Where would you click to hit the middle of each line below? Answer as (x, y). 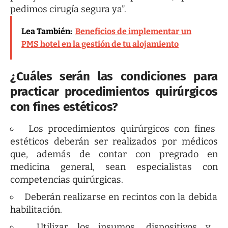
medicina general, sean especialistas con (114, 167)
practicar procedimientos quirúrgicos (114, 91)
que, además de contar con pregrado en (114, 154)
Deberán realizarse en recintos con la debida (121, 197)
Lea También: (47, 31)
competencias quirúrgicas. (67, 180)
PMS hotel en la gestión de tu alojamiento (100, 44)
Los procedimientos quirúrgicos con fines (122, 129)
